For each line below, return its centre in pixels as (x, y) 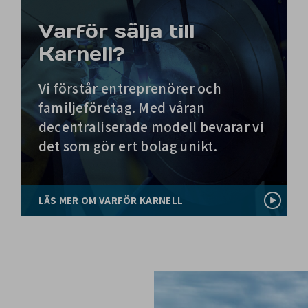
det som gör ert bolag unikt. (128, 146)
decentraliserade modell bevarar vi (151, 127)
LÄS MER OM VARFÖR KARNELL (111, 200)
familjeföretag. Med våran (122, 108)
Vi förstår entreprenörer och (130, 88)
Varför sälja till (116, 31)
